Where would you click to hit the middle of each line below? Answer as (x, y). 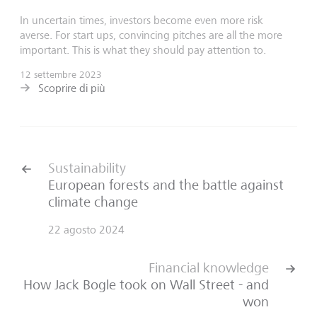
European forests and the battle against (166, 185)
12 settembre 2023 (61, 74)
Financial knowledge (209, 267)
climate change (93, 202)
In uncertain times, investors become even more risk (142, 20)
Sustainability (87, 168)
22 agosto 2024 (86, 229)
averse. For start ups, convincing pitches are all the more (151, 35)
